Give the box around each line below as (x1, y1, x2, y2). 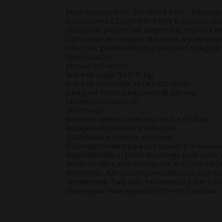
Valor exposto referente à (106, 185, 192, 195)
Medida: (66, 60, 91, 70)
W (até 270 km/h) (132, 78, 190, 88)
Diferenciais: (66, 105, 105, 115)
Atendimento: (66, 176, 109, 186)
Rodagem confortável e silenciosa (66, 123, 175, 133)
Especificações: (66, 52, 114, 61)
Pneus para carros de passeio (99, 87, 196, 97)
